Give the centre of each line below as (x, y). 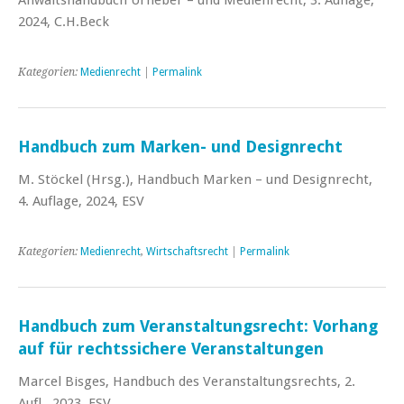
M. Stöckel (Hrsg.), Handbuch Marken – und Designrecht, (195, 179)
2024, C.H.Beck (64, 21)
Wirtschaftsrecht (187, 251)
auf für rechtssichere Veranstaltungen (171, 348)
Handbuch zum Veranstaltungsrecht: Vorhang (198, 326)
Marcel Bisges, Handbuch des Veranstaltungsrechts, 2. (187, 381)
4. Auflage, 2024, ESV (81, 201)
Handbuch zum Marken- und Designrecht (180, 146)
